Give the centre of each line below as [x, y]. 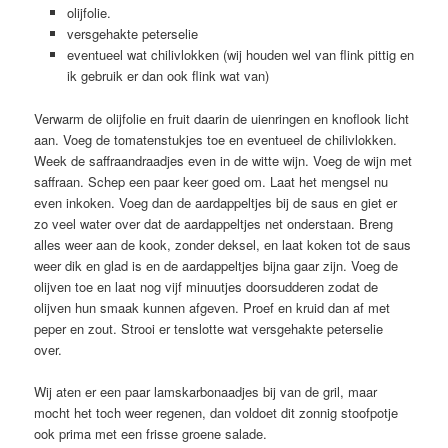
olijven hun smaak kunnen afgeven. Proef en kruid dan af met [212, 307]
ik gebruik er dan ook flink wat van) [167, 76]
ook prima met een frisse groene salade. [151, 433]
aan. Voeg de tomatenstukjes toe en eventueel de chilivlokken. [216, 139]
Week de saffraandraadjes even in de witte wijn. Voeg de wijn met [223, 160]
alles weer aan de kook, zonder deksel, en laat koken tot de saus [223, 244]
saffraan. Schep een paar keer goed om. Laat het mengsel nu [211, 181]
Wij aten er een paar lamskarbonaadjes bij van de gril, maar [206, 391]
